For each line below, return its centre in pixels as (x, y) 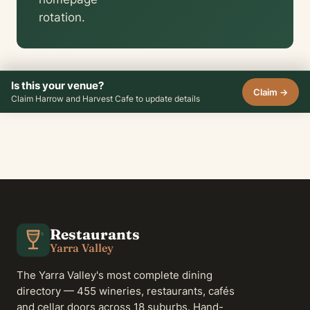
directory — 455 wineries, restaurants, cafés (126, 291)
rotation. (62, 17)
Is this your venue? (57, 85)
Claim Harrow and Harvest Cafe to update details (106, 98)
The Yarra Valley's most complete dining (115, 275)
